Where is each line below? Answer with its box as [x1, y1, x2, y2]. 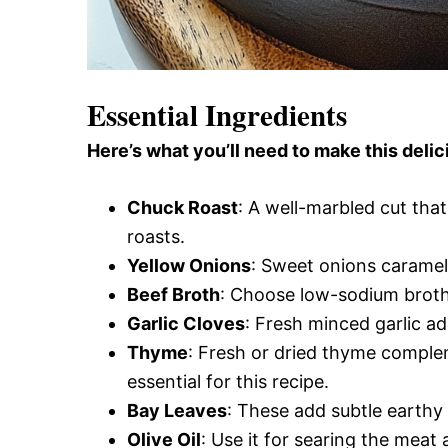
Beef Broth [127, 283, 220, 305]
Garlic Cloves [127, 312, 245, 334]
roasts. [127, 225, 185, 247]
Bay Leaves [127, 399, 227, 421]
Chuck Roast [127, 196, 238, 218]
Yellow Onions [127, 254, 251, 276]
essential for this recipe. [127, 370, 329, 392]
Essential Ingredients [87, 93, 347, 136]
